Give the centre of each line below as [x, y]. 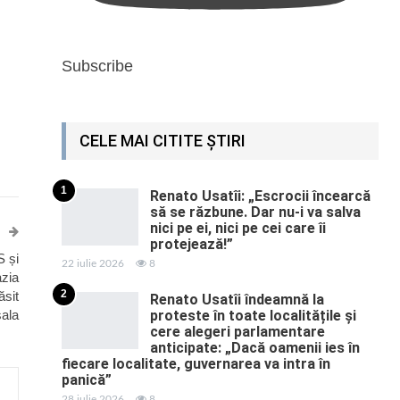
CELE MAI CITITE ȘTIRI [162, 141]
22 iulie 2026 [92, 264]
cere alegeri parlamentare [237, 332]
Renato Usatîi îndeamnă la [237, 300]
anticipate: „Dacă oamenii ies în [254, 348]
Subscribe [97, 67]
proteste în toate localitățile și [253, 316]
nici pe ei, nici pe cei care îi [237, 229]
